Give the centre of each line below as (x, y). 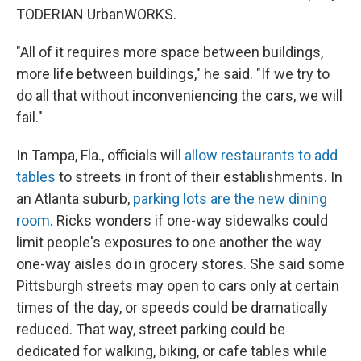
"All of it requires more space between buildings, (170, 52)
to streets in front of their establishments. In (199, 176)
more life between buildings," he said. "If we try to (173, 73)
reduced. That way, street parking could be (151, 329)
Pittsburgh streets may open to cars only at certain (178, 285)
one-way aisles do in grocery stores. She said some (180, 263)
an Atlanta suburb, (75, 198)
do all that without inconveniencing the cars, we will (179, 95)
